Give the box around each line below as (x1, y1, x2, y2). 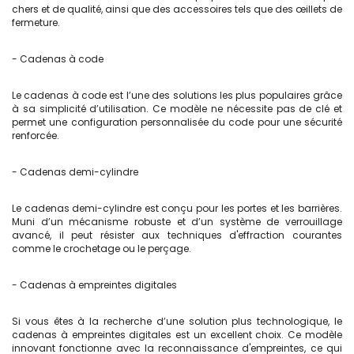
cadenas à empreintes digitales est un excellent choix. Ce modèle (12, 328, 342, 341)
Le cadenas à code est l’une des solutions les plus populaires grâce (12, 88, 342, 102)
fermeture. (12, 16, 60, 29)
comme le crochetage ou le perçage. (12, 242, 191, 255)
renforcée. (12, 129, 59, 142)
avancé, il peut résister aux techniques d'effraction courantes (12, 228, 342, 242)
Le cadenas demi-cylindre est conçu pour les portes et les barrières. (12, 201, 342, 215)
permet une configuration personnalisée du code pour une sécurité (12, 115, 342, 129)
